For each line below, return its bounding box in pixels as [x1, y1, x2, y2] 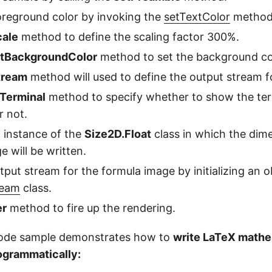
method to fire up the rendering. [7, 201, 175, 214]
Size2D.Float [84, 127, 151, 140]
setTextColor [164, 10, 230, 23]
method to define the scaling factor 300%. [18, 30, 239, 43]
